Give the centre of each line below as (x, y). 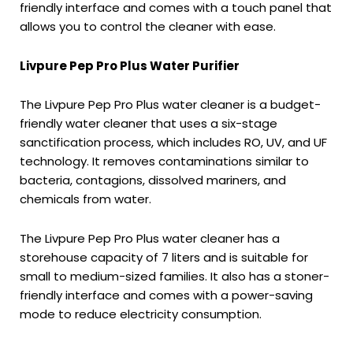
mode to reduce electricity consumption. (141, 314)
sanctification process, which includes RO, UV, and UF (173, 142)
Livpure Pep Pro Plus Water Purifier (130, 65)
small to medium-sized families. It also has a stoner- (175, 276)
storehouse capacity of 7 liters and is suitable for (164, 257)
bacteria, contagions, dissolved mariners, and (153, 180)
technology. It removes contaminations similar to (164, 161)
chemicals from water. (85, 199)
